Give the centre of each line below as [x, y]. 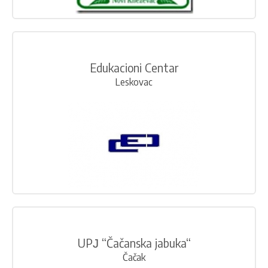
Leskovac [134, 82]
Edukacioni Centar [134, 68]
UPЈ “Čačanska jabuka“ [134, 243]
